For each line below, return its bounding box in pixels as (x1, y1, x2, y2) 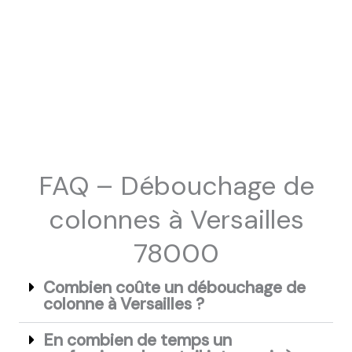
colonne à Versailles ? (43, 293, 204, 315)
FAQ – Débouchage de (38, 169, 314, 203)
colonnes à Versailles (48, 203, 304, 236)
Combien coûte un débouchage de (43, 277, 306, 299)
